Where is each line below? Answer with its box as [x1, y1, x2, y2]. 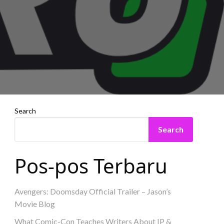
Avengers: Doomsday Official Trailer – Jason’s [14, 186, 171, 196]
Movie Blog [14, 198, 55, 208]
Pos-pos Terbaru [14, 151, 168, 179]
